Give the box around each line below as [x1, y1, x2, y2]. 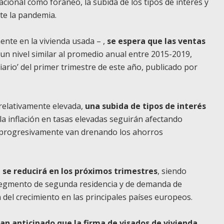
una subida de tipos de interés [85, 100, 206, 111]
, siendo [157, 165, 186, 176]
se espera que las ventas [107, 35, 205, 46]
